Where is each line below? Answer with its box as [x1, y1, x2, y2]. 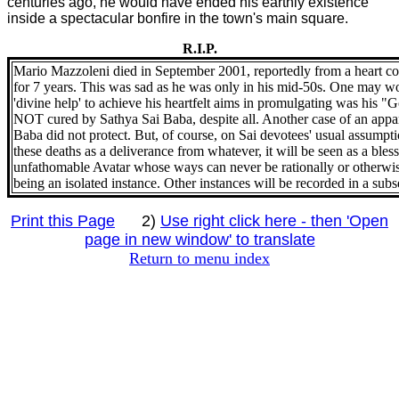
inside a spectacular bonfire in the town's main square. [7, 11, 348, 26]
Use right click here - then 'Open [160, 212, 388, 230]
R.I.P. [182, 41, 217, 56]
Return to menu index [129, 249, 270, 267]
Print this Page [11, 212, 115, 230]
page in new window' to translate [84, 231, 315, 248]
